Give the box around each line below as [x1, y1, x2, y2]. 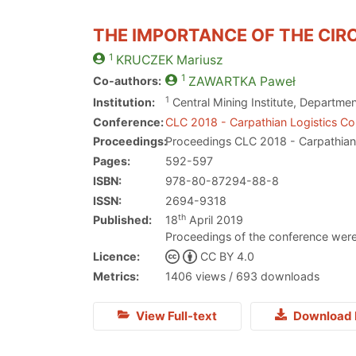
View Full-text [133, 308, 217, 324]
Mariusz [172, 52, 223, 68]
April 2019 [186, 213, 244, 227]
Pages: [93, 154, 130, 168]
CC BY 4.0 [199, 250, 254, 264]
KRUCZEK [115, 52, 173, 68]
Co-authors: [93, 74, 161, 88]
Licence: [93, 250, 140, 264]
